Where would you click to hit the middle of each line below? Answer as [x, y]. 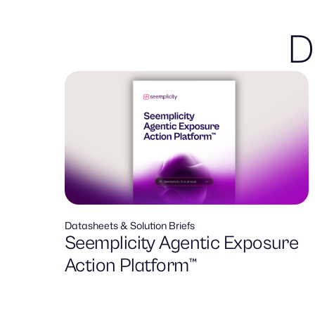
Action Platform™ [131, 266]
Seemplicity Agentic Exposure [182, 244]
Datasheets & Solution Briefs [130, 226]
